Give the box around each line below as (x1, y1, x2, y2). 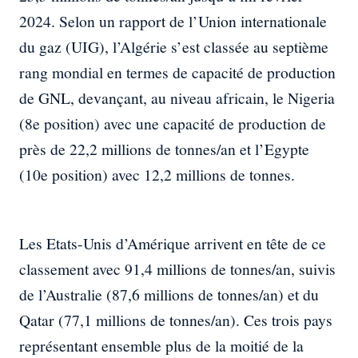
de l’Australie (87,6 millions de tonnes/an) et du (19, 284, 319, 306)
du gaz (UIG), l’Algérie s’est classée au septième (19, 36, 328, 58)
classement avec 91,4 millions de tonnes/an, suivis (19, 258, 336, 280)
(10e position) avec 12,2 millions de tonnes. (19, 164, 295, 186)
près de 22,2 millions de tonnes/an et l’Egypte (19, 138, 309, 161)
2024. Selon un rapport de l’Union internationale (19, 10, 327, 33)
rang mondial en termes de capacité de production (19, 62, 336, 84)
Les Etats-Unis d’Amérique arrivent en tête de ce (19, 233, 326, 255)
